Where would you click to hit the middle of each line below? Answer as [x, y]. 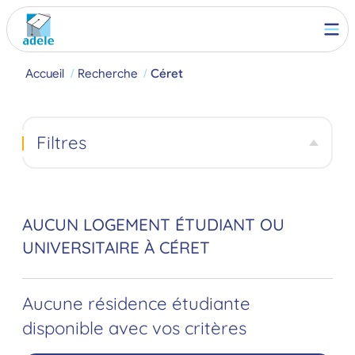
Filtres [61, 142]
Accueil [45, 73]
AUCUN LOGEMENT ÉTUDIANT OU [153, 225]
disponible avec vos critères [134, 328]
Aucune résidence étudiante [136, 304]
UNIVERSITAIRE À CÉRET [116, 248]
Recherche [107, 73]
